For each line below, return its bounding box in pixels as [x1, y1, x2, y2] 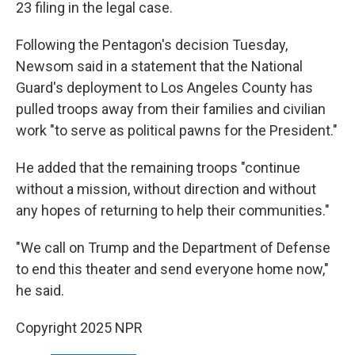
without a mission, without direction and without [16, 181, 316, 197]
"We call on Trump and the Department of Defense [16, 239, 330, 256]
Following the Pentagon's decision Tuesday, [16, 36, 288, 53]
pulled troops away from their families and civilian [16, 101, 326, 117]
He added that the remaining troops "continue [16, 159, 300, 176]
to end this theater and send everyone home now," [16, 261, 329, 277]
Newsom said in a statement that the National [16, 58, 303, 74]
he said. [16, 282, 64, 299]
